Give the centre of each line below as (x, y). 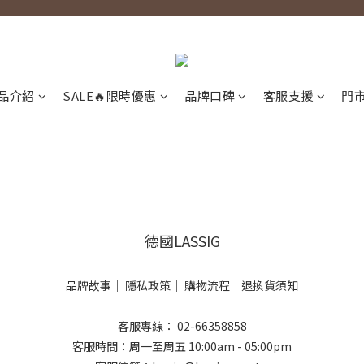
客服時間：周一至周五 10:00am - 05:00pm (182, 347)
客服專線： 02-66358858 (182, 326)
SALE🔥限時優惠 (110, 96)
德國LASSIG (182, 241)
